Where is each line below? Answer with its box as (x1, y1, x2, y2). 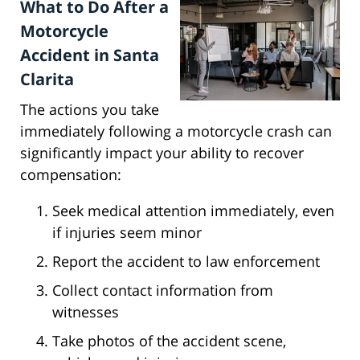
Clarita (20, 68, 74, 91)
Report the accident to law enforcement (52, 252, 320, 272)
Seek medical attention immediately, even (52, 201, 334, 221)
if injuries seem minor (52, 223, 202, 243)
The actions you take (20, 100, 159, 120)
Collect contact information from (52, 280, 273, 301)
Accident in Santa (20, 44, 159, 67)
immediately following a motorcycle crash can (20, 121, 332, 141)
